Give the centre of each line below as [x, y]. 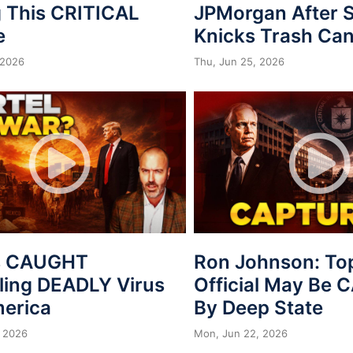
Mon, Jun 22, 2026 [241, 333]
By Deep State [258, 307]
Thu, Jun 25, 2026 [239, 61]
